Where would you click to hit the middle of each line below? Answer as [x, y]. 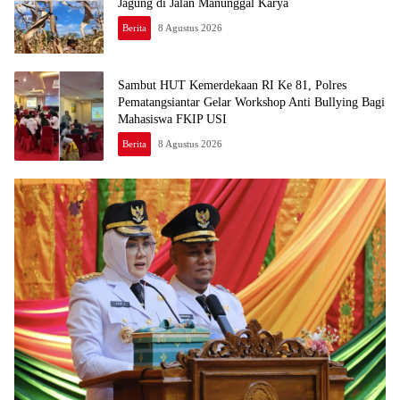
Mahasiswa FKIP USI [172, 119]
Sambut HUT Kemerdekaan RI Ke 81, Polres [232, 85]
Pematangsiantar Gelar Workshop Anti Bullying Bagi [251, 102]
